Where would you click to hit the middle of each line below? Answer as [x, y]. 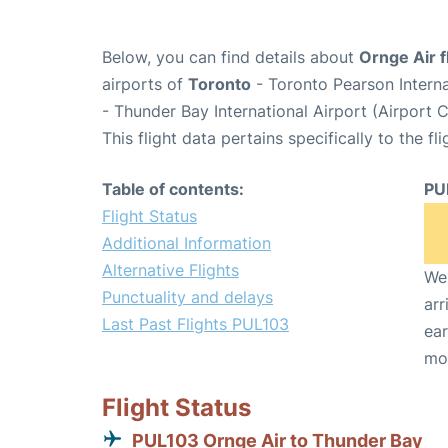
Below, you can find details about [230, 57]
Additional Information [186, 243]
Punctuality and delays [187, 297]
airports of [145, 84]
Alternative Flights [170, 270]
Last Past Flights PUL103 [195, 324]
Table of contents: [173, 189]
